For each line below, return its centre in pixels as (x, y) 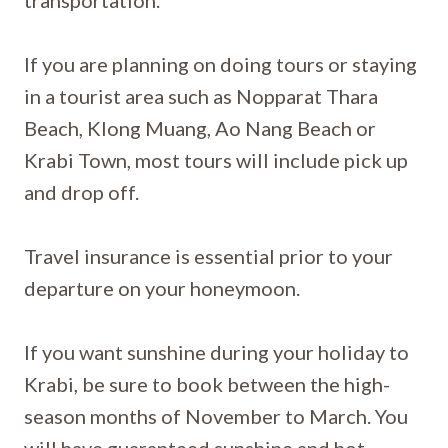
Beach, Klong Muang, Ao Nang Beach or (200, 128)
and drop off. (81, 192)
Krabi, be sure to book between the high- (207, 384)
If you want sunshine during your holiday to (216, 352)
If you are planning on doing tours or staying (220, 64)
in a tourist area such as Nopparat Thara (201, 96)
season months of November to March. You (216, 416)
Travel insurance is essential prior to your (208, 256)
